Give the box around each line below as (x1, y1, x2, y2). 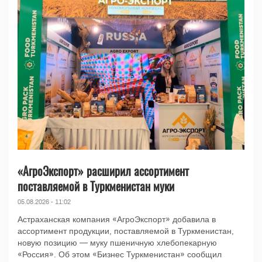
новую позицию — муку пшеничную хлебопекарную (18, 239, 217, 248)
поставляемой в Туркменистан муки (18, 177, 174, 195)
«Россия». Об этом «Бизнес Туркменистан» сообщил (18, 250, 222, 260)
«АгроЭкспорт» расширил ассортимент (18, 162, 189, 180)
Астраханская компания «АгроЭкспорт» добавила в (18, 215, 216, 225)
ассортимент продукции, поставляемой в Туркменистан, (18, 227, 234, 236)
